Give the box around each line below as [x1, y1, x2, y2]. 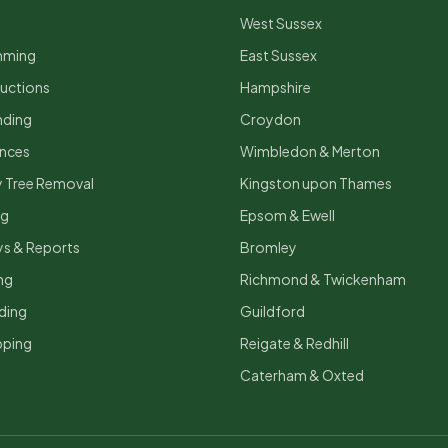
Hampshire [240, 78, 311, 96]
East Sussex [240, 46, 317, 64]
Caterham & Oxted [240, 366, 364, 384]
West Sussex [240, 14, 322, 32]
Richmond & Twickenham [240, 270, 406, 288]
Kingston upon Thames [240, 174, 392, 192]
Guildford [240, 302, 305, 320]
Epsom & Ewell [240, 206, 335, 224]
